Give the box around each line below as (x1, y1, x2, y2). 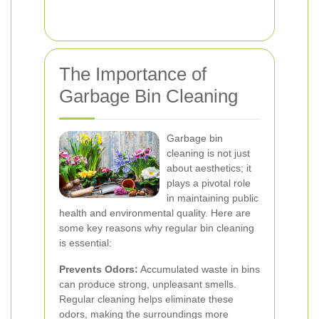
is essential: (59, 237, 112, 249)
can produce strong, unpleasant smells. (59, 278, 236, 290)
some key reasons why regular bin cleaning (59, 222, 254, 234)
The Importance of (59, 63, 206, 85)
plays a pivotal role (167, 177, 251, 189)
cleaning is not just (167, 147, 250, 159)
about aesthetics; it (167, 162, 251, 174)
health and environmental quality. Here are (59, 207, 251, 219)
